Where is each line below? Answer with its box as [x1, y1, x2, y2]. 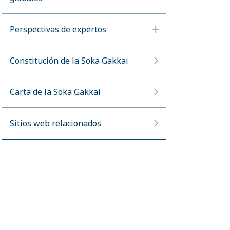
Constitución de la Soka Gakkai [10, 55, 128, 66]
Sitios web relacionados [10, 118, 101, 129]
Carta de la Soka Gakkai [10, 86, 101, 98]
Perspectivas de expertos [10, 24, 106, 35]
